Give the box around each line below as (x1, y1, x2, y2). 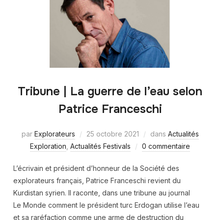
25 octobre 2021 (86, 129, 139, 138)
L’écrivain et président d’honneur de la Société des (13, 164, 179, 172)
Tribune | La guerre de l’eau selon (18, 83, 202, 99)
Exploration (30, 141, 66, 150)
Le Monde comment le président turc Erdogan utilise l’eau (13, 200, 199, 209)
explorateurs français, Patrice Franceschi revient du (13, 176, 181, 185)
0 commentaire (142, 141, 190, 150)
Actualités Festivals (70, 141, 131, 150)
